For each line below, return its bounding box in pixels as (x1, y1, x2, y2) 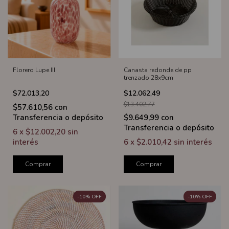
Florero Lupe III (13, 65, 55, 74)
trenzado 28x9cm (123, 73, 173, 82)
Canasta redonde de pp (123, 65, 192, 74)
